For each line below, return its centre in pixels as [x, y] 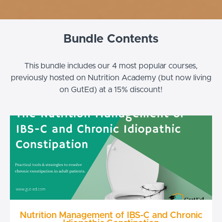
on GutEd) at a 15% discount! [111, 90]
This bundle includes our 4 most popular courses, [111, 66]
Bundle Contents [111, 39]
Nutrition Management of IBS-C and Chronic [111, 216]
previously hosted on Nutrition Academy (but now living [111, 78]
